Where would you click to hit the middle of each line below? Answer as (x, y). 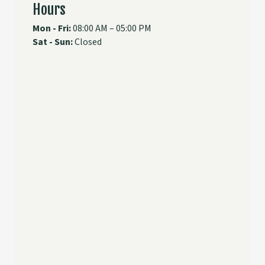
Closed (87, 42)
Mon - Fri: (52, 28)
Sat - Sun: (53, 42)
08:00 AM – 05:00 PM (111, 28)
